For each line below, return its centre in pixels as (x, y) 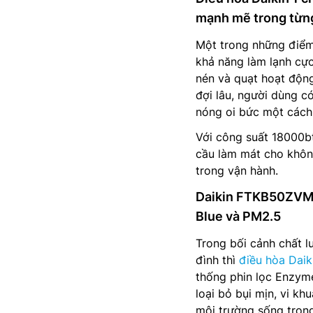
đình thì (217, 260)
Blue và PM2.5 (238, 216)
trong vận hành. (237, 170)
